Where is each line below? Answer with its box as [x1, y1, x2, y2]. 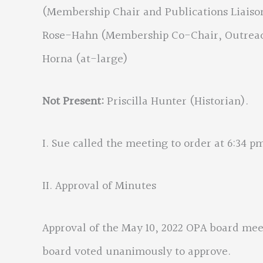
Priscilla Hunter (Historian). [107, 92, 248, 111]
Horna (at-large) [42, 50, 128, 69]
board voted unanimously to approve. [42, 242, 231, 261]
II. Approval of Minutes [42, 177, 156, 195]
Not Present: [42, 92, 107, 111]
